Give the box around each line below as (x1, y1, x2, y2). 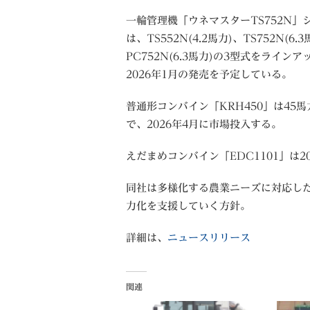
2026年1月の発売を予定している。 (126, 69, 292, 80)
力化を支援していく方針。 (126, 201, 250, 211)
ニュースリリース (167, 232, 250, 243)
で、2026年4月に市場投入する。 (126, 119, 282, 129)
